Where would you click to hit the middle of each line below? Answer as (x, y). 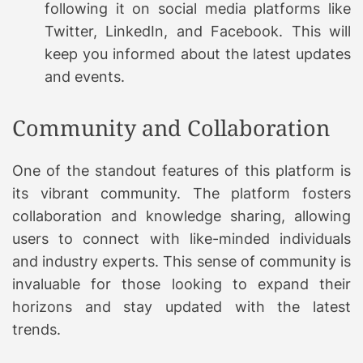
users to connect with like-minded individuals (181, 238)
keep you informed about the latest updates (198, 53)
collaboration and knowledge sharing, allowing (181, 216)
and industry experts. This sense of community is (181, 261)
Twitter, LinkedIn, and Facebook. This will (198, 31)
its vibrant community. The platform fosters (181, 193)
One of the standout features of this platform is (181, 170)
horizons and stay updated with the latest (181, 306)
